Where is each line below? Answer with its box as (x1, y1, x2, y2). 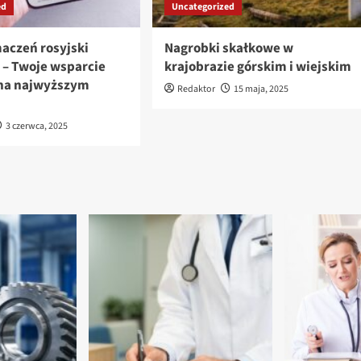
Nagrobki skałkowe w (164, 39, 293, 59)
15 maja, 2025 (233, 82, 288, 97)
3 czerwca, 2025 (6, 119, 68, 134)
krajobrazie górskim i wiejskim (164, 57, 351, 77)
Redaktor (176, 82, 215, 97)
